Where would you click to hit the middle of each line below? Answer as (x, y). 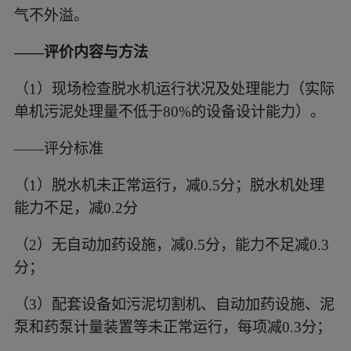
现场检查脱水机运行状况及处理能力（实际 (193, 89)
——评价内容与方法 (81, 52)
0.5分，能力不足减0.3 (257, 244)
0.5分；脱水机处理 (262, 185)
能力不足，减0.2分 (76, 208)
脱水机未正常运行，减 (126, 185)
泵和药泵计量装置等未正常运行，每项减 (148, 327)
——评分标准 (58, 148)
